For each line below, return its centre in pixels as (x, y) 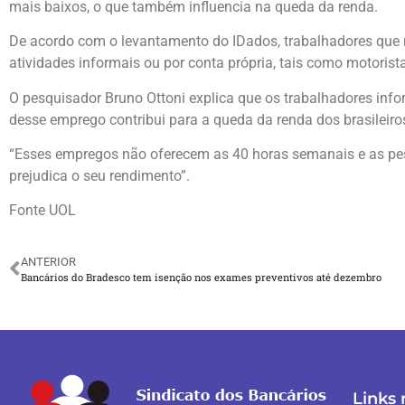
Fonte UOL (42, 211)
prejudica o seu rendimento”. (99, 176)
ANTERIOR (48, 261)
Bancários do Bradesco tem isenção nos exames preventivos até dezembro (201, 277)
